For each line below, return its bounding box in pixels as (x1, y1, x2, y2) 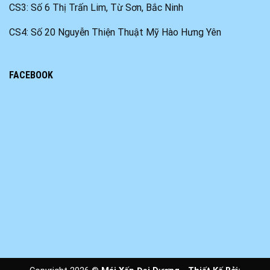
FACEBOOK (9, 69, 53, 81)
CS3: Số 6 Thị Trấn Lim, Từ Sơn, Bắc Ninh (9, 1, 183, 13)
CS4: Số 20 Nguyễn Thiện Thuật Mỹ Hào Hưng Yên (9, 26, 221, 38)
